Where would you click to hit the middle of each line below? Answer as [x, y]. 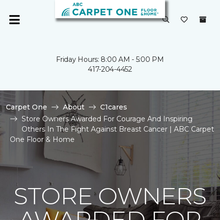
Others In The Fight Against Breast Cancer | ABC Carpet [118, 129]
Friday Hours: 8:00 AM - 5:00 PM [110, 59]
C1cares [114, 107]
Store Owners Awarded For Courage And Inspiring [107, 119]
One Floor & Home [42, 139]
